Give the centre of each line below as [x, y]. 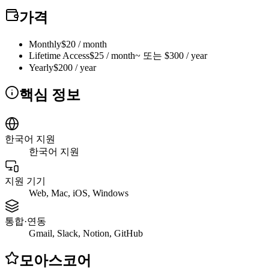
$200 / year [75, 68]
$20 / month [84, 44]
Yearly [41, 68]
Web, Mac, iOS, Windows [79, 193]
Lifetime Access [59, 56]
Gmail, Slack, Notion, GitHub [86, 233]
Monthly [45, 44]
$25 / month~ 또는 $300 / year [148, 56]
